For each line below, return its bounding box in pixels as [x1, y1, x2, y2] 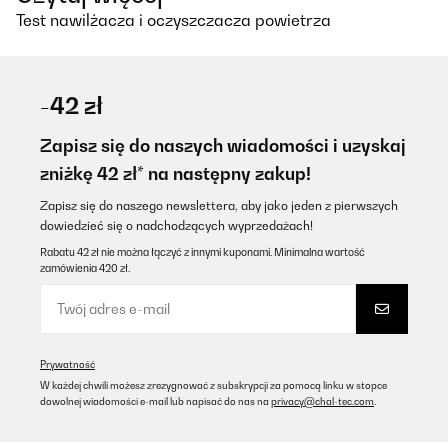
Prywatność [40, 359, 95, 370]
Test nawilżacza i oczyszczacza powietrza [16, 10, 331, 30]
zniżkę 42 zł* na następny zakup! [40, 163, 311, 184]
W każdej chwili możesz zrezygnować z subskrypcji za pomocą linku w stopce [40, 380, 387, 391]
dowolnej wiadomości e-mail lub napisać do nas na [40, 396, 271, 407]
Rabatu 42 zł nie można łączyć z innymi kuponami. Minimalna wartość [40, 246, 365, 258]
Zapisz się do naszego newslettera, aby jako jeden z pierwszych [40, 198, 398, 213]
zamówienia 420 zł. [40, 262, 130, 274]
